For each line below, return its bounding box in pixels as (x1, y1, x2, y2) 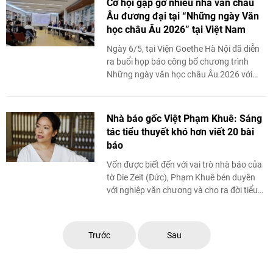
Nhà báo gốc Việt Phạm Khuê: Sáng (107, 113, 262, 124)
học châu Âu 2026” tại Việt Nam (107, 24, 246, 35)
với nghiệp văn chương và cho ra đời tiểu (107, 185, 258, 195)
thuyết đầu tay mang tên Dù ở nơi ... (107, 198, 241, 208)
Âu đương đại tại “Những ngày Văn (107, 10, 259, 22)
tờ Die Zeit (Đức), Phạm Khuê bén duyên (107, 172, 255, 182)
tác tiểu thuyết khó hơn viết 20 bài (107, 126, 254, 138)
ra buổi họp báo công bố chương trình (107, 57, 249, 66)
